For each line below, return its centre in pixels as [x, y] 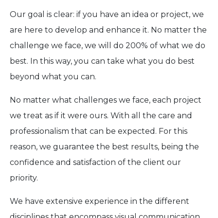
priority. [24, 178]
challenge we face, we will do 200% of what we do [108, 46]
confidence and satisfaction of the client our [95, 163]
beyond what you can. [53, 77]
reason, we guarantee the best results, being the [104, 147]
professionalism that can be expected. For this [99, 131]
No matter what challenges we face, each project [106, 100]
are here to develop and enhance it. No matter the [108, 30]
